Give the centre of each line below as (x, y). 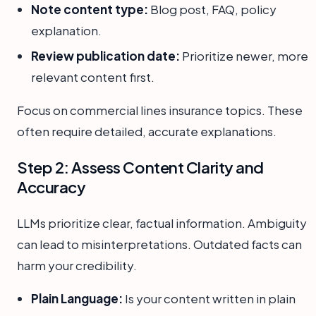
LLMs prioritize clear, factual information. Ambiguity (162, 223)
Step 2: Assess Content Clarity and (141, 168)
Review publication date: (105, 56)
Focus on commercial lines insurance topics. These (160, 110)
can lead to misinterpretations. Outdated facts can (159, 244)
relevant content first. (93, 77)
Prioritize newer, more (244, 56)
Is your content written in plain (209, 299)
